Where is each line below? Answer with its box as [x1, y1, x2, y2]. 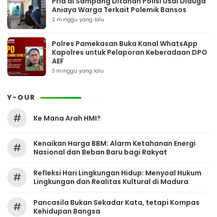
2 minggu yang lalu [52, 16, 105, 23]
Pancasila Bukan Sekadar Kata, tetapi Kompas [33, 198, 200, 207]
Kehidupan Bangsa [33, 206, 100, 216]
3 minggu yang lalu [52, 67, 104, 75]
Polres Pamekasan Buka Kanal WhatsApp [52, 39, 198, 48]
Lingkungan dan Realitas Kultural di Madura [33, 177, 188, 186]
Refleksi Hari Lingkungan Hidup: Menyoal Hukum [33, 168, 201, 178]
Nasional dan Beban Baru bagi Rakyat [33, 147, 167, 157]
